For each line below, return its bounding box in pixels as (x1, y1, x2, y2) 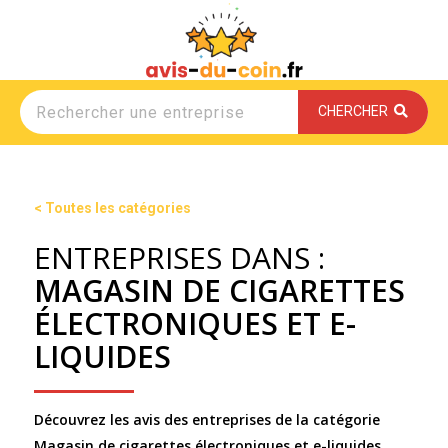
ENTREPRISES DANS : (33, 237, 325, 278)
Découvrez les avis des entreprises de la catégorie (33, 410, 380, 429)
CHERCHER (318, 103, 394, 119)
